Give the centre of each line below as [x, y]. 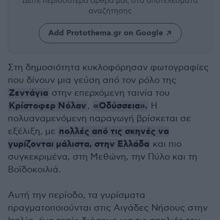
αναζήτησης [110, 11]
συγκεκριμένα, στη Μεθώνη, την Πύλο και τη [103, 157]
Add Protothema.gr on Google [105, 33]
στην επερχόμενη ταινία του [110, 93]
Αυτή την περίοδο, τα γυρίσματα [77, 195]
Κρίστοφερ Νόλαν [48, 106]
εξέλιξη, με [33, 131]
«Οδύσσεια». [120, 106]
